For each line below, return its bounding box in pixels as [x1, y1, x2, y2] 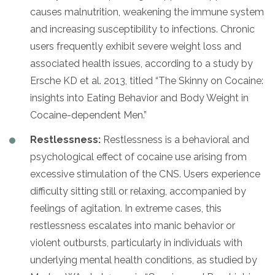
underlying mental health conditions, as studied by [30, 254, 257, 266]
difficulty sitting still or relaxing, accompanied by [30, 185, 246, 197]
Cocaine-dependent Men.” [30, 109, 147, 121]
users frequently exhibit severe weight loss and [30, 40, 241, 52]
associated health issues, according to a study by [30, 57, 253, 69]
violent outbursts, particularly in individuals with [30, 236, 242, 249]
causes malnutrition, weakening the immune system [30, 6, 264, 18]
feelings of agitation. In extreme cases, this [30, 202, 222, 214]
